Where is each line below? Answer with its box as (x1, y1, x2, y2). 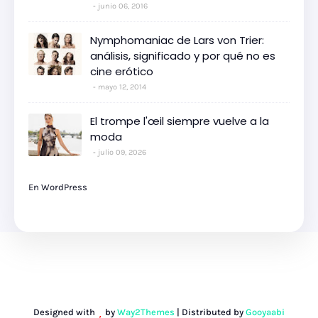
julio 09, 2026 (98, 148, 146, 157)
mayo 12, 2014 (98, 82, 146, 92)
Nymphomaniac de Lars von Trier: (90, 33, 264, 48)
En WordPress (28, 182, 87, 192)
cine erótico (90, 64, 153, 79)
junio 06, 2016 (98, 1, 148, 11)
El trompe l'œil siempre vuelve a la (90, 114, 269, 128)
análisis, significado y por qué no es (90, 48, 275, 63)
